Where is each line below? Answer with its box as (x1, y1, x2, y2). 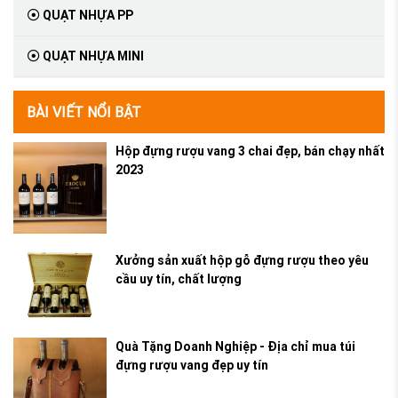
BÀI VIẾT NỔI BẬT (27, 103, 141, 122)
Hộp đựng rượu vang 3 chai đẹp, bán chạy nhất (115, 143, 385, 160)
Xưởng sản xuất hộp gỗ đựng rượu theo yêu (115, 252, 369, 269)
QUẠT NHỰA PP (40, 7, 133, 24)
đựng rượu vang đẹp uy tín (115, 356, 268, 373)
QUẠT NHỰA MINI (40, 48, 144, 65)
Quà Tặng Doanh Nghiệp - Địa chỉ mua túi (115, 338, 355, 354)
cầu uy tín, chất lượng (115, 271, 242, 288)
